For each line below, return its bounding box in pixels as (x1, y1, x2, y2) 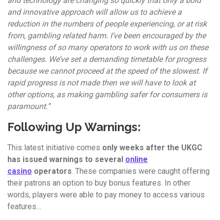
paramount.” (7, 102, 50, 111)
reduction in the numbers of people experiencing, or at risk (7, 19, 207, 29)
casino (7, 166, 32, 176)
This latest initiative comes (7, 143, 102, 153)
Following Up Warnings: (7, 120, 141, 135)
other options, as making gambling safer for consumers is (7, 90, 207, 100)
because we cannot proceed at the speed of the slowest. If (7, 66, 207, 76)
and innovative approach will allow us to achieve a (7, 7, 182, 17)
